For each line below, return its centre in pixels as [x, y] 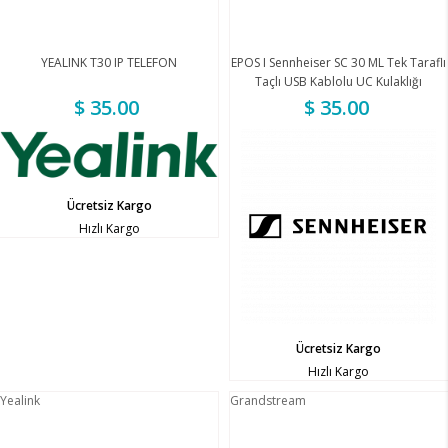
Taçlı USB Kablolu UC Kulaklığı [339, 81]
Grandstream [268, 400]
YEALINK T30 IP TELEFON [109, 62]
